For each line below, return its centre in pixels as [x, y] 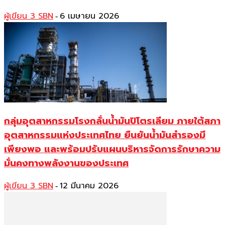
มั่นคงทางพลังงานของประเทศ [66, 163]
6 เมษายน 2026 [89, 16]
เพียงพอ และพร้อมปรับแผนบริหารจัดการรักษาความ [112, 149]
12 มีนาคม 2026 [89, 186]
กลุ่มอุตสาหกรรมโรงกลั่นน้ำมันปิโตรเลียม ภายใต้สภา [112, 121]
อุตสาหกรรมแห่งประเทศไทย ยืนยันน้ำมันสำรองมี [105, 135]
